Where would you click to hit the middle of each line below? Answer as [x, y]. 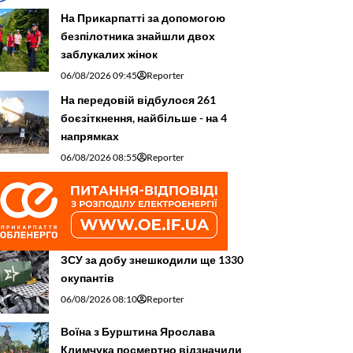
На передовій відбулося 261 [138, 100]
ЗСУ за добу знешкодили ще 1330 [152, 260]
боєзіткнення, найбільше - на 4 [144, 118]
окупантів [87, 278]
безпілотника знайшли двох [138, 36]
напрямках [90, 136]
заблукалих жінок [109, 54]
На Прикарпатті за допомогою [143, 18]
